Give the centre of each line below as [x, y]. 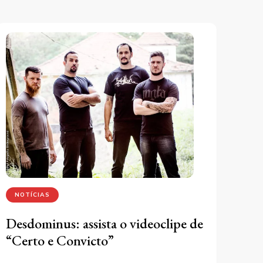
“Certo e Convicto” [60, 241]
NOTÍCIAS [32, 195]
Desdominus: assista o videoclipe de [104, 224]
